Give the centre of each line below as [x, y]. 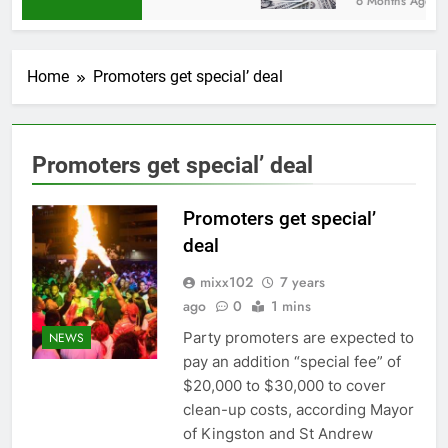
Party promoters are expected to [298, 338]
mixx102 [226, 282]
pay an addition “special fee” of [291, 362]
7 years [302, 282]
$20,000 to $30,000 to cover [284, 386]
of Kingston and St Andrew [277, 434]
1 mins [290, 306]
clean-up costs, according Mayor [298, 410]
